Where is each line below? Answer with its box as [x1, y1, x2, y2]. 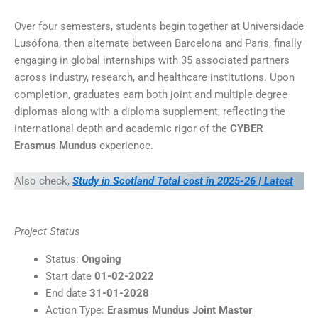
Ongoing [81, 252, 121, 265]
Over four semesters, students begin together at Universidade [14, 20, 304, 33]
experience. [97, 139, 153, 153]
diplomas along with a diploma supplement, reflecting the [14, 105, 285, 119]
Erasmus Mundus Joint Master [106, 303, 253, 317]
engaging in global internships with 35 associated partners [14, 54, 290, 67]
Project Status [14, 225, 80, 238]
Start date [45, 269, 94, 283]
